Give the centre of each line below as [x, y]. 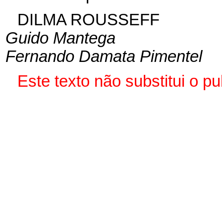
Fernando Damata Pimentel [104, 56]
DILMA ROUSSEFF [88, 20]
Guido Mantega [60, 38]
